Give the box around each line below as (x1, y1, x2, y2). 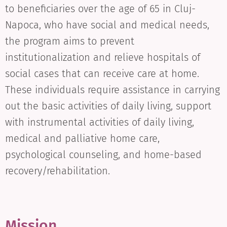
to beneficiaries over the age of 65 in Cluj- (5, 3, 196, 15)
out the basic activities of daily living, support (5, 100, 211, 112)
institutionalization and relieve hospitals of (5, 51, 200, 64)
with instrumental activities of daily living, (5, 116, 194, 129)
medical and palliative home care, (5, 132, 160, 145)
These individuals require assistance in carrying (5, 84, 220, 96)
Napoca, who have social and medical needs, (5, 19, 209, 31)
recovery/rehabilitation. (5, 165, 110, 177)
